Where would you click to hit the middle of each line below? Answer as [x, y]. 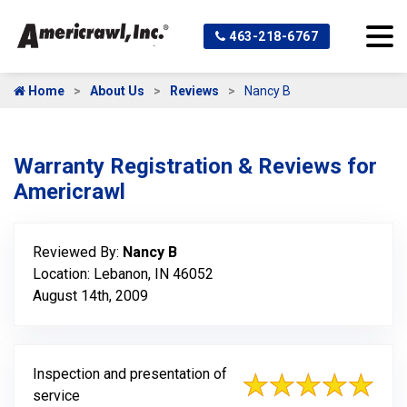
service [56, 396]
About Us [117, 91]
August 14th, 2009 [90, 296]
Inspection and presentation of [130, 374]
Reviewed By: [78, 252]
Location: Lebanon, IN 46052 [123, 274]
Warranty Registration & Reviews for [195, 166]
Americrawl [69, 192]
